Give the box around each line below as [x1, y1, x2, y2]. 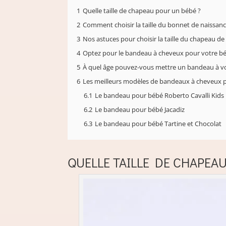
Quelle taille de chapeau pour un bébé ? [83, 7, 201, 16]
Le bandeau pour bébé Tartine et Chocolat [95, 120, 222, 129]
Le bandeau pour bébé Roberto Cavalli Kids [95, 91, 224, 100]
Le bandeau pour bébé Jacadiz [95, 105, 185, 115]
